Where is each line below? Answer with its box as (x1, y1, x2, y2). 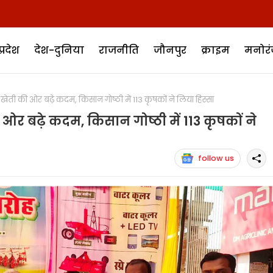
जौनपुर (153, 43, 186, 57)
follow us (197, 153, 234, 163)
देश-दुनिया (34, 43, 84, 57)
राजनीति (98, 43, 139, 57)
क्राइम (200, 43, 230, 57)
